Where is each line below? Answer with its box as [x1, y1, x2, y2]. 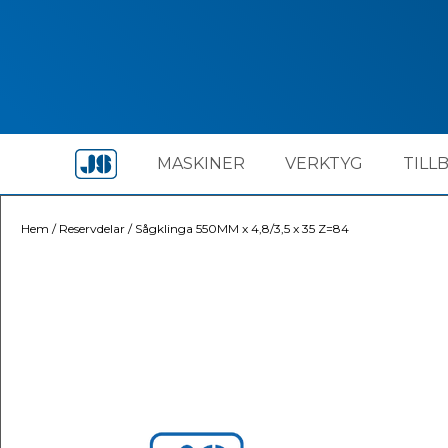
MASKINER [156, 154, 245, 173]
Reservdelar [59, 221, 125, 236]
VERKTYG [284, 154, 363, 173]
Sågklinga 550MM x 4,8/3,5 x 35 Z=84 [135, 221, 349, 236]
